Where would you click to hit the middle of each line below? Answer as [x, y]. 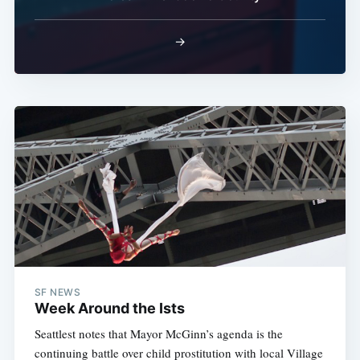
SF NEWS [57, 292]
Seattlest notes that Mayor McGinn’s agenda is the [158, 334]
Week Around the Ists [109, 309]
